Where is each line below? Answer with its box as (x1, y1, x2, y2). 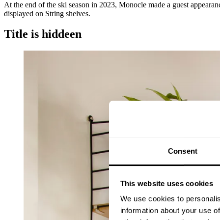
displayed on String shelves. (4, 9, 90, 18)
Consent (168, 146, 197, 155)
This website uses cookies (120, 179, 213, 188)
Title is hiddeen (4, 27, 82, 41)
